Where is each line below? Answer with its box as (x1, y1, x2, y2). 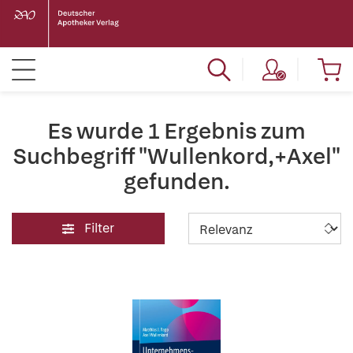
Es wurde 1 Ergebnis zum (47, 117, 306, 145)
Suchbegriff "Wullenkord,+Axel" (13, 142, 340, 170)
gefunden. (123, 167, 230, 195)
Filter (84, 220, 114, 236)
